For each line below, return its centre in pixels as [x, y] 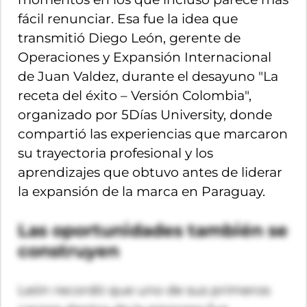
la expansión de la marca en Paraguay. [142, 191]
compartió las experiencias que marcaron [153, 133]
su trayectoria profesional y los [115, 152]
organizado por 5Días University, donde [145, 114]
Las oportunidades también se [153, 230]
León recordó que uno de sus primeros [144, 290]
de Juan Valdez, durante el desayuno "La [148, 76]
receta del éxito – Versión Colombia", [135, 95]
